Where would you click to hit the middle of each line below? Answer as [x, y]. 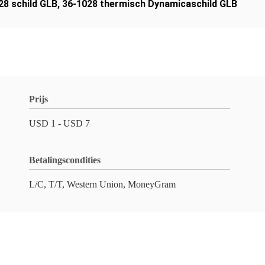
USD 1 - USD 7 [59, 123]
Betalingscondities [65, 160]
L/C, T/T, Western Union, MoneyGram [102, 184]
